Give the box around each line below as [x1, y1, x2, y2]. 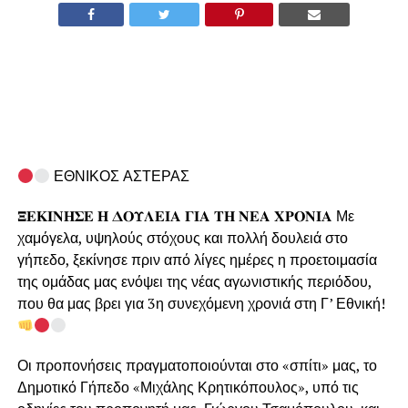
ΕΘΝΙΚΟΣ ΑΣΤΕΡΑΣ [50, 166, 190, 187]
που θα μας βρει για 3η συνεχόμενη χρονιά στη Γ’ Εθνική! [16, 293, 385, 314]
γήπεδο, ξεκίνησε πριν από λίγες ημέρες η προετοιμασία [16, 250, 377, 270]
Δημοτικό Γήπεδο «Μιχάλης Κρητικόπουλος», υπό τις [16, 377, 359, 398]
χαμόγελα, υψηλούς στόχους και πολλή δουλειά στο [16, 228, 348, 249]
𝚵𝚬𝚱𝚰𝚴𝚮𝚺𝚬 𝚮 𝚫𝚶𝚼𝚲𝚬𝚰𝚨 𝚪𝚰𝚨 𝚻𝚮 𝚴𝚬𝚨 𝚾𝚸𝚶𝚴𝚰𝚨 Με [16, 206, 354, 227]
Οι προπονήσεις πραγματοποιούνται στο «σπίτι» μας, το [16, 355, 377, 376]
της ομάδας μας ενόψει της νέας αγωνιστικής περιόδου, [16, 271, 372, 292]
